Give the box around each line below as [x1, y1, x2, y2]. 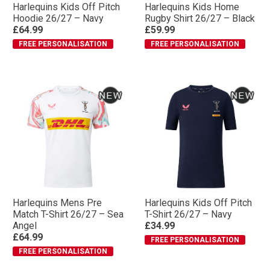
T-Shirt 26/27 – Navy [145, 209, 232, 220]
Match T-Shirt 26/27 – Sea [13, 209, 124, 220]
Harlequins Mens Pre [13, 197, 102, 209]
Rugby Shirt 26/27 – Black [145, 13, 255, 24]
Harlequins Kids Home [145, 1, 239, 13]
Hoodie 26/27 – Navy [13, 13, 104, 24]
